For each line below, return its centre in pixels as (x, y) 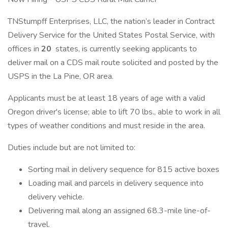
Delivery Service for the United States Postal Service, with (111, 35)
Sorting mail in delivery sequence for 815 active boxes (124, 169)
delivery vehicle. (56, 197)
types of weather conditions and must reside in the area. (106, 126)
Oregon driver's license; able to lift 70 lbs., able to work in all (114, 112)
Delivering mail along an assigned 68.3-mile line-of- (119, 211)
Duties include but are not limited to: (72, 148)
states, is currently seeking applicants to (125, 49)
